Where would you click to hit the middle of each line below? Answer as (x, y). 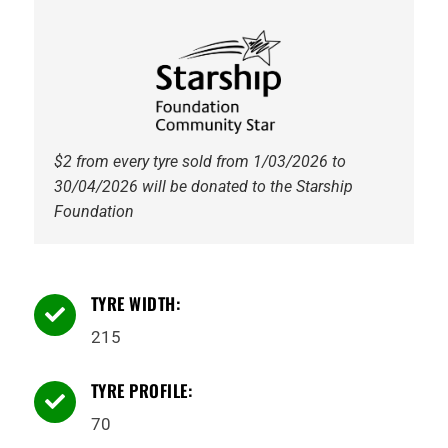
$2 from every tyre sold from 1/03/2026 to (199, 161)
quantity (83, 16)
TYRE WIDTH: (135, 303)
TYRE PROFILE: (141, 390)
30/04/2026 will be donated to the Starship (203, 186)
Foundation (93, 211)
